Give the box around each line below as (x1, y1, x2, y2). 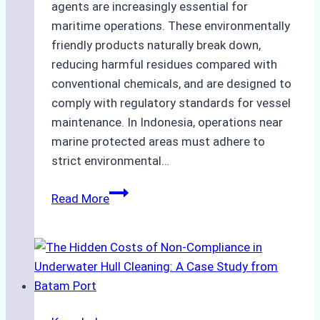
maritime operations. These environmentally (51, 19, 290, 34)
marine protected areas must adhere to (51, 134, 265, 149)
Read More (51, 191, 109, 206)
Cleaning (109, 204, 155, 219)
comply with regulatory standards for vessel (51, 96, 291, 111)
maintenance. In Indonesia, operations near (51, 115, 283, 130)
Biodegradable (109, 184, 186, 199)
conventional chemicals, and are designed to (51, 76, 291, 91)
